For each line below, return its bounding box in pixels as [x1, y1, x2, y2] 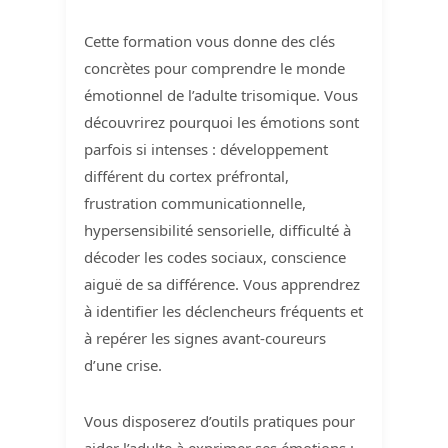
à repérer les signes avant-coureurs [84, 327, 327, 348]
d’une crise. [84, 354, 163, 375]
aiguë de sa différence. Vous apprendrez [84, 273, 361, 294]
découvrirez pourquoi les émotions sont [84, 111, 360, 132]
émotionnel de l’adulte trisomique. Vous [84, 84, 359, 105]
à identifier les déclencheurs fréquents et [84, 300, 364, 321]
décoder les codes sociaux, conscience [84, 246, 347, 267]
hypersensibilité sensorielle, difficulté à [84, 219, 352, 240]
